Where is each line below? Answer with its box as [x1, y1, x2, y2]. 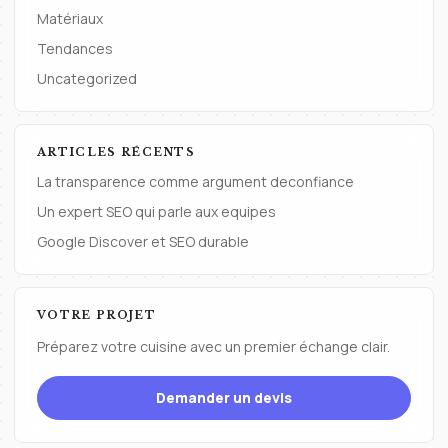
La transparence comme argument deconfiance [37, 172, 354, 191]
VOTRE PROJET [37, 308, 156, 322]
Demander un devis [156, 388, 292, 407]
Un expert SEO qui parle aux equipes [37, 202, 276, 221]
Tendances [37, 39, 113, 58]
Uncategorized [37, 69, 137, 88]
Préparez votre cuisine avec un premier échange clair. [37, 337, 390, 356]
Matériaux [37, 9, 103, 28]
